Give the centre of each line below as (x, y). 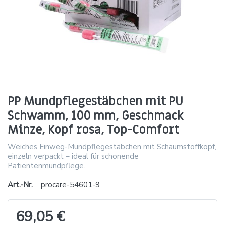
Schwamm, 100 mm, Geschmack (96, 116)
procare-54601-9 (70, 185)
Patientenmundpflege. (46, 165)
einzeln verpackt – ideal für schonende (73, 156)
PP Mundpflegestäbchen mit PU (95, 101)
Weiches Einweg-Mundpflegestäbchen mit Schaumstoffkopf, (112, 146)
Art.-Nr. (20, 185)
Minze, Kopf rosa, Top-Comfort (93, 130)
